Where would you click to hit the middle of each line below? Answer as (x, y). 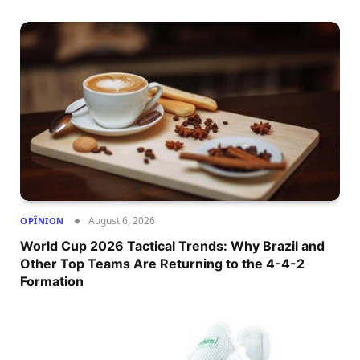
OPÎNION (42, 221)
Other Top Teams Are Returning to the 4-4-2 (162, 264)
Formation (52, 282)
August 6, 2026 (121, 221)
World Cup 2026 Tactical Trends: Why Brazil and (172, 246)
